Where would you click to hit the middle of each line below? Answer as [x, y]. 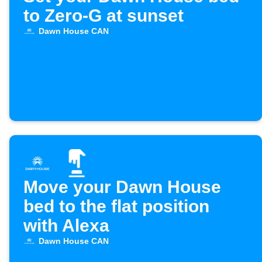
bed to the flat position [116, 206]
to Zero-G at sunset [104, 16]
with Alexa [66, 226]
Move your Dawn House [122, 187]
